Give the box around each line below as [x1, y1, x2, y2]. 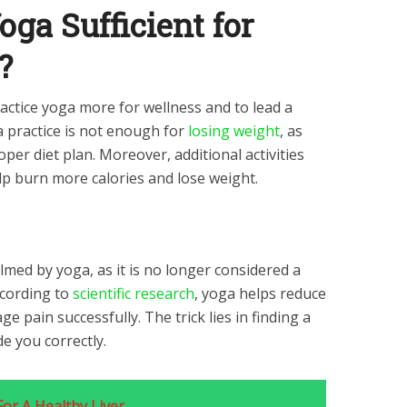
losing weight [188, 121, 280, 141]
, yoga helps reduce [194, 283, 326, 303]
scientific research [73, 283, 194, 303]
